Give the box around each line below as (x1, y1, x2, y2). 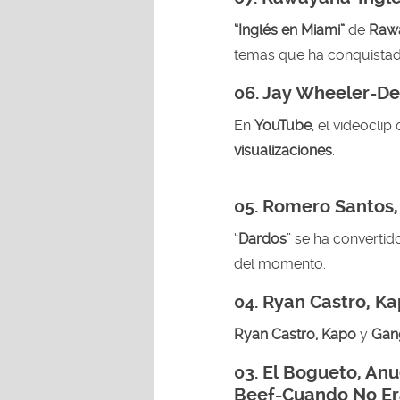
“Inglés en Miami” (234, 21, 348, 38)
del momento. (234, 254, 326, 272)
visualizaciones (234, 141, 332, 159)
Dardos (238, 229, 287, 247)
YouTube (254, 116, 312, 134)
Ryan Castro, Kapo (234, 325, 356, 343)
